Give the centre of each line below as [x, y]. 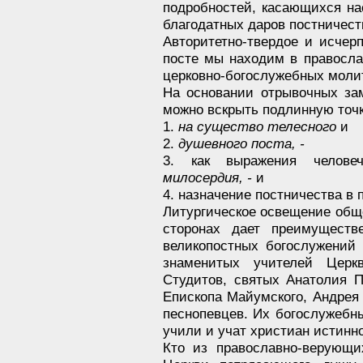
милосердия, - [207, 177]
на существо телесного [257, 126]
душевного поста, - [241, 143]
